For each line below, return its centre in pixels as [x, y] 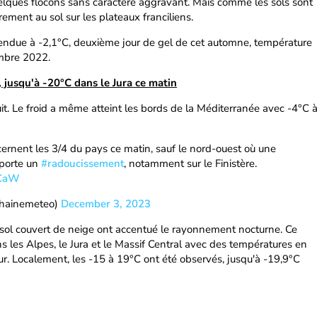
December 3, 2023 [106, 204]
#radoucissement [82, 163]
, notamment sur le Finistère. [190, 163]
